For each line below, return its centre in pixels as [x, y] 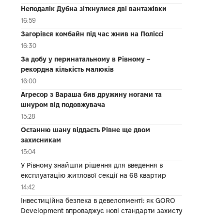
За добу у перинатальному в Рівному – [85, 59]
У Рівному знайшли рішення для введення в [92, 165]
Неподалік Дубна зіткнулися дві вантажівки [93, 8]
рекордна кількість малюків [67, 69]
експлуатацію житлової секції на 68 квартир [93, 175]
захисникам [41, 140]
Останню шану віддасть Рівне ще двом [85, 130]
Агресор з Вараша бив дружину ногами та [91, 94]
